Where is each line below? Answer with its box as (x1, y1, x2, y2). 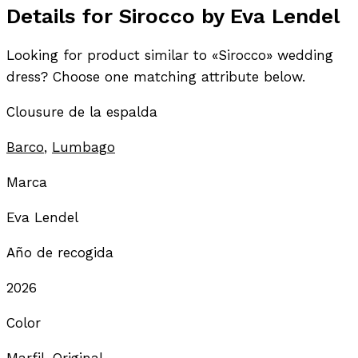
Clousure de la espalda (6, 103, 157, 120)
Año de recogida (6, 244, 113, 261)
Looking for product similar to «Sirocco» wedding (6, 46, 333, 63)
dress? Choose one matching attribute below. (6, 68, 305, 85)
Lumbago (52, 138, 115, 155)
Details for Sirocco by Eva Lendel (6, 3, 340, 28)
